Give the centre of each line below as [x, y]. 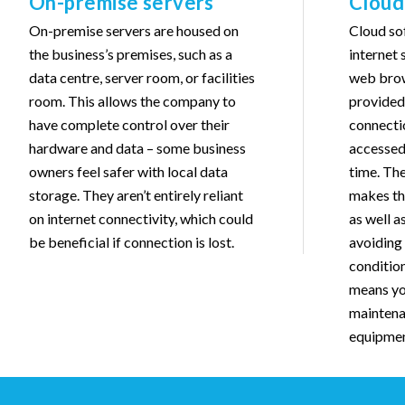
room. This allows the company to [132, 100]
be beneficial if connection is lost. [132, 241]
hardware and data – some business [137, 147]
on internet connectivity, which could [141, 218]
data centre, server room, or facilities [142, 77]
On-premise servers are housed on [134, 30]
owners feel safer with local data [128, 171]
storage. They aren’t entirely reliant [136, 194]
